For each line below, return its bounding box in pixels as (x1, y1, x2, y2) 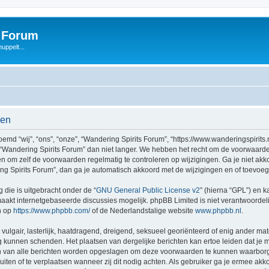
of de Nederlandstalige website (90, 206, 195, 215)
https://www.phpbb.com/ (13, 206, 90, 215)
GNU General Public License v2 (96, 186, 200, 195)
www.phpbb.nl (195, 206, 241, 215)
